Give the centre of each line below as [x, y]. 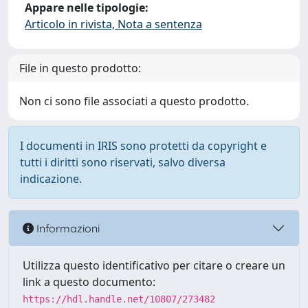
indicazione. [51, 179]
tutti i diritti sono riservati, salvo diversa [123, 162]
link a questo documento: [89, 282]
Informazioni [67, 228]
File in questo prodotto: [80, 68]
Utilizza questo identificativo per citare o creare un [154, 265]
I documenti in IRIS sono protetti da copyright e [143, 146]
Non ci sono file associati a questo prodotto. [134, 101]
